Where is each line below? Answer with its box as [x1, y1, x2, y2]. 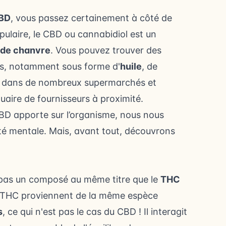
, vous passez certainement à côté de [11, 13, 172, 24]
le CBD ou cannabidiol [33, 29, 128, 40]
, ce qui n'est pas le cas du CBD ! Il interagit [3, 206, 187, 217]
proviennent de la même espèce [19, 190, 158, 201]
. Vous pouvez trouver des [50, 45, 161, 56]
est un [128, 29, 156, 40]
